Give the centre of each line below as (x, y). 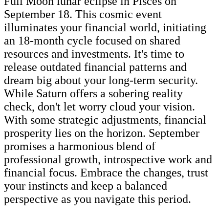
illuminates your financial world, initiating (105, 27)
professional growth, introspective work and (108, 159)
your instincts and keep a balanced (86, 186)
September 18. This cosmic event (83, 14)
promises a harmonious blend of (80, 146)
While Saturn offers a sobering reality (93, 93)
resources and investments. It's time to (94, 54)
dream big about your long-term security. (101, 80)
